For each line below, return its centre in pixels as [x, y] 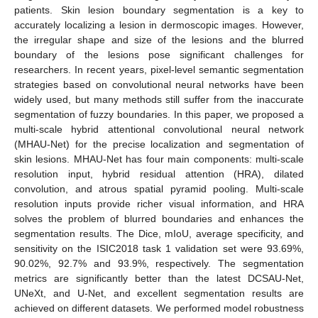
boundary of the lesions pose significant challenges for [159, 54]
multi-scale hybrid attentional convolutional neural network [159, 129]
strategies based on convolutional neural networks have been [159, 84]
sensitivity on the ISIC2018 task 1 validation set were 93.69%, [159, 248]
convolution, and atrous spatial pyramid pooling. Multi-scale [159, 188]
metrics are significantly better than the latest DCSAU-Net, [159, 278]
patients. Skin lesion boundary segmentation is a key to [159, 10]
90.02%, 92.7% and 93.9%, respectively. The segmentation [159, 263]
